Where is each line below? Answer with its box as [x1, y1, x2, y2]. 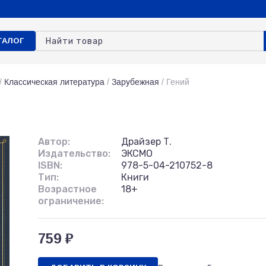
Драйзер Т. [121, 136, 172, 147]
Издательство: [38, 148, 110, 159]
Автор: [38, 136, 70, 147]
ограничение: [38, 195, 104, 207]
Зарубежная [112, 77, 159, 87]
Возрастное [38, 183, 97, 195]
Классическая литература [4, 77, 104, 87]
